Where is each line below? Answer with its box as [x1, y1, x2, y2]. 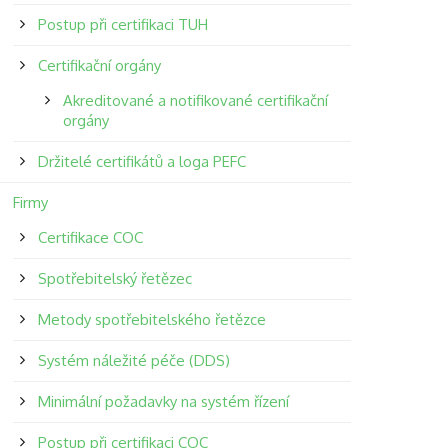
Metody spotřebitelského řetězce [37, 310, 266, 329]
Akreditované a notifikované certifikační [62, 91, 328, 110]
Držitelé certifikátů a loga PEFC [37, 152, 246, 171]
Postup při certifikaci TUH [37, 15, 208, 34]
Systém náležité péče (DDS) [37, 351, 230, 370]
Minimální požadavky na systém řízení [37, 392, 289, 411]
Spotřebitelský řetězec [37, 269, 192, 288]
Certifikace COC [37, 228, 143, 247]
